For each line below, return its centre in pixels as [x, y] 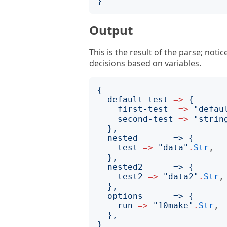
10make [173, 205]
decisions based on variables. [145, 63]
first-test [143, 109]
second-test [145, 119]
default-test [138, 100]
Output [111, 30]
